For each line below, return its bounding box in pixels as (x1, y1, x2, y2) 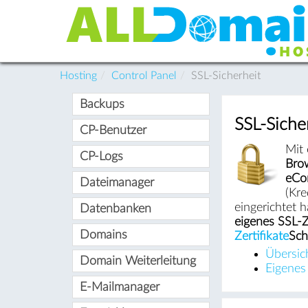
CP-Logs (79, 150, 123, 162)
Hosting (60, 69, 97, 81)
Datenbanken (79, 202, 151, 214)
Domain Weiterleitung (79, 254, 196, 267)
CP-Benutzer (79, 124, 146, 136)
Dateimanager (79, 176, 154, 188)
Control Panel (111, 69, 177, 81)
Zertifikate (234, 230, 289, 242)
